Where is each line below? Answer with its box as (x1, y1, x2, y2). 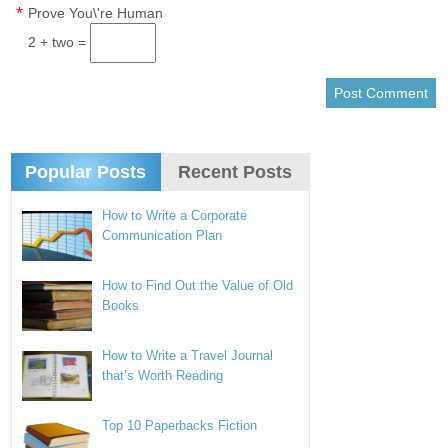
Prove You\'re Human (28, 5, 164, 21)
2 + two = (28, 34, 91, 50)
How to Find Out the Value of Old (102, 278, 294, 293)
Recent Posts (178, 162, 293, 182)
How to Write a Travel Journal (102, 348, 274, 363)
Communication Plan (102, 228, 223, 243)
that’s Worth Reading (102, 368, 224, 383)
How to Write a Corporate (102, 208, 248, 223)
